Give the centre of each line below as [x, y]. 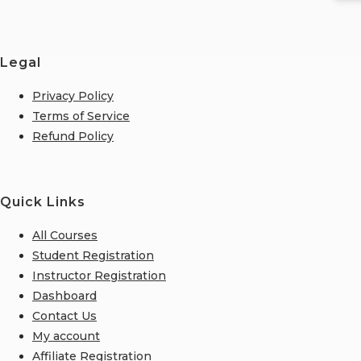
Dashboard [64, 295]
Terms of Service [81, 116]
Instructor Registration [99, 275]
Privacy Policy [73, 96]
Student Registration [93, 255]
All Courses [65, 235]
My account [66, 336]
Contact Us [64, 315]
